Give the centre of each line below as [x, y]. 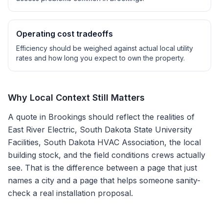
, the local [183, 142]
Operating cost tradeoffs [65, 34]
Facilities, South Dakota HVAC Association [86, 142]
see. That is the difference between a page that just [102, 168]
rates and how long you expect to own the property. [100, 58]
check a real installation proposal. [70, 193]
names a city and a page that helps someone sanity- [104, 180]
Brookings [67, 117]
